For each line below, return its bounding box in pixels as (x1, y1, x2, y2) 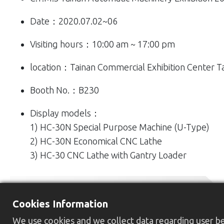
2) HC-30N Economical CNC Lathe (30, 136, 162, 146)
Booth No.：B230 (30, 85, 99, 95)
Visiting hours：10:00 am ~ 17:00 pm (30, 39, 175, 49)
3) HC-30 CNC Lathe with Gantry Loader (30, 150, 186, 160)
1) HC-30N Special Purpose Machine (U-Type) (30, 122, 209, 132)
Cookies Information (12, 198, 108, 209)
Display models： (30, 108, 100, 118)
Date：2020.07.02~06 (30, 16, 117, 26)
